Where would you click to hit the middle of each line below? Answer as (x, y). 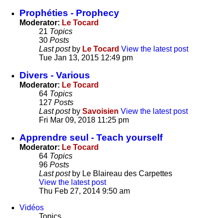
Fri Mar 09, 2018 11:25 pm (84, 120)
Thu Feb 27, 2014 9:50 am (84, 191)
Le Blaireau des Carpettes (127, 174)
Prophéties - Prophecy (69, 13)
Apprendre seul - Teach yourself (91, 138)
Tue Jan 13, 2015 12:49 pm (86, 58)
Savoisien (100, 111)
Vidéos (32, 208)
